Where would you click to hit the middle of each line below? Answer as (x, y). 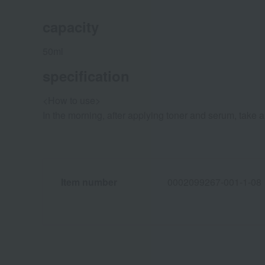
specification (86, 76)
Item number (89, 182)
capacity (71, 27)
